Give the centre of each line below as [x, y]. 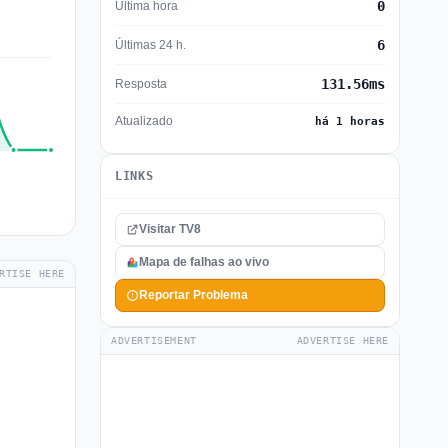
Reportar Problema [193, 295]
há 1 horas [350, 121]
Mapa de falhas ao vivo [204, 262]
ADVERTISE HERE [342, 340]
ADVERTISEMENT [154, 340]
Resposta [141, 83]
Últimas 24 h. [150, 44]
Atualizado [144, 121]
